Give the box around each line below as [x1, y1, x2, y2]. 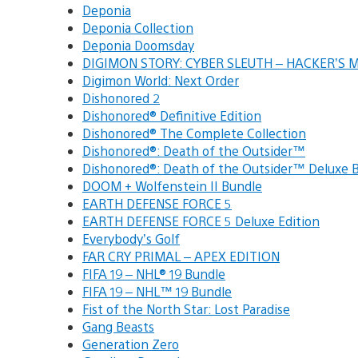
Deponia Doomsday [82, 36, 194, 54]
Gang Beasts [82, 317, 154, 335]
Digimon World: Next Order [82, 71, 239, 89]
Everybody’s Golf [82, 229, 180, 247]
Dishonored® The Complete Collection [82, 124, 306, 141]
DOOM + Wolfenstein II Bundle [82, 177, 262, 194]
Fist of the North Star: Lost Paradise [82, 300, 290, 317]
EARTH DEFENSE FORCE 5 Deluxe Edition [82, 212, 320, 229]
